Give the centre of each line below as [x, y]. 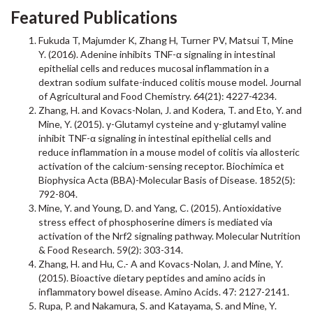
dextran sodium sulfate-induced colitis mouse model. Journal [170, 82]
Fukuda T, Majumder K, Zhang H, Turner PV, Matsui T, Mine [166, 40]
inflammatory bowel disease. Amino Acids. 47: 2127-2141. [164, 292]
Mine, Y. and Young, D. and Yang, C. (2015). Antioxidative [160, 208]
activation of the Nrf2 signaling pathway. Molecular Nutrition [169, 236]
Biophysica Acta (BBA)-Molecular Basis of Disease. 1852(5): [167, 180]
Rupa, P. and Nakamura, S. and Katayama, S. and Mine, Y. [158, 306]
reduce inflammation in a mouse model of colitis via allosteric [169, 152]
